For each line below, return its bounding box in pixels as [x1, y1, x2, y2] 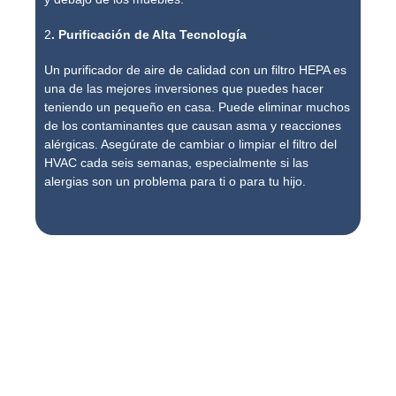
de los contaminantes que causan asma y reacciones [44, 118, 342, 133]
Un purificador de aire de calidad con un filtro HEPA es [44, 63, 347, 78]
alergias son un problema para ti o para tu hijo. [44, 174, 307, 189]
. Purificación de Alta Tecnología [51, 27, 247, 42]
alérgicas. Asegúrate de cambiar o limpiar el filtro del [44, 137, 338, 152]
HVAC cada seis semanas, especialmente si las [44, 156, 309, 171]
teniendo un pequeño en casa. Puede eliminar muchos [44, 100, 351, 115]
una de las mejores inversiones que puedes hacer [44, 81, 324, 96]
